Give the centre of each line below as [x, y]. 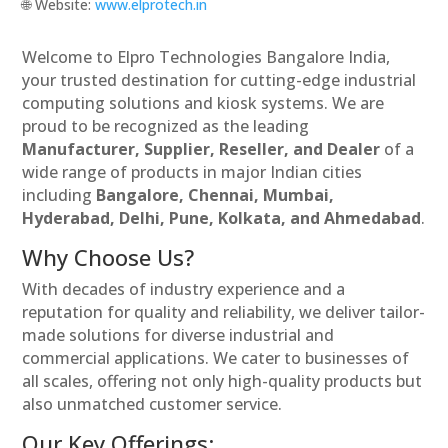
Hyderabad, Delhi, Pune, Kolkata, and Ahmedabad [222, 218]
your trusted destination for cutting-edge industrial [219, 80]
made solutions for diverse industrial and [178, 335]
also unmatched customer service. [152, 404]
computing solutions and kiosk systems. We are [203, 103]
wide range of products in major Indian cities [192, 172]
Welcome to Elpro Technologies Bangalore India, [206, 57]
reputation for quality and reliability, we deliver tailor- [224, 312]
